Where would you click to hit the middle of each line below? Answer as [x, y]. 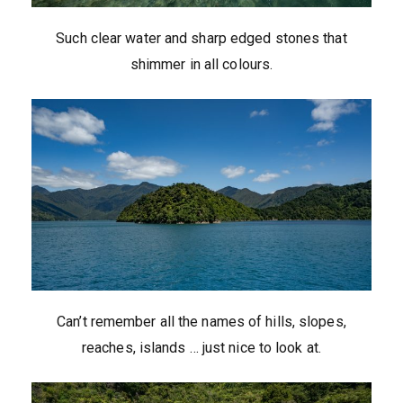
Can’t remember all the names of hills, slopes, [201, 322]
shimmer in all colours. [201, 65]
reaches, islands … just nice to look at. [201, 348]
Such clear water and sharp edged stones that [201, 39]
